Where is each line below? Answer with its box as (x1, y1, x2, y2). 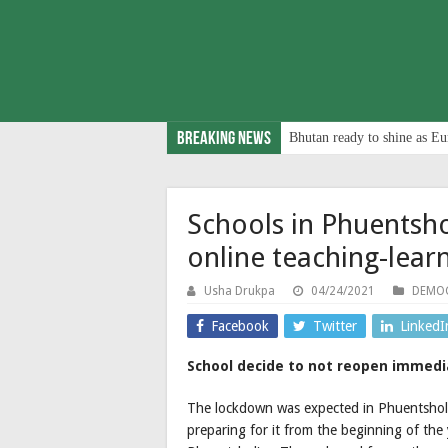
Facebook (211, 317, 269, 334)
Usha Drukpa (204, 283, 275, 298)
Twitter (313, 317, 357, 334)
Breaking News (177, 129, 271, 149)
